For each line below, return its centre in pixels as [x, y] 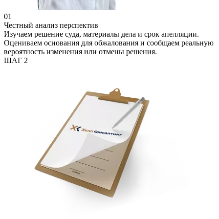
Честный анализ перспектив [51, 25]
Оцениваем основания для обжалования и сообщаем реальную [109, 43]
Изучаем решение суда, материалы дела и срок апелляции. [101, 34]
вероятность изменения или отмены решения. [80, 52]
